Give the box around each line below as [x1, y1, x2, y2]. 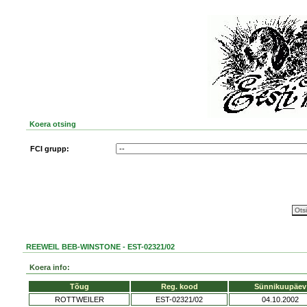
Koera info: [29, 263, 70, 271]
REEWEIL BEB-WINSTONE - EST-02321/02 [25, 243, 175, 251]
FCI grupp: [29, 145, 69, 153]
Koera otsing [29, 120, 76, 128]
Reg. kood [160, 282, 198, 291]
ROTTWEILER [54, 295, 104, 304]
